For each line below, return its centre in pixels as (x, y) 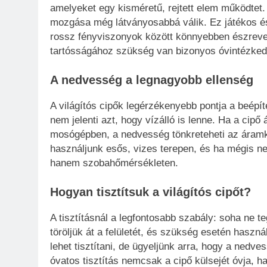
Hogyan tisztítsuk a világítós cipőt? (150, 192)
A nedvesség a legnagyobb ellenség (152, 80)
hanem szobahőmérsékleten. (114, 163)
